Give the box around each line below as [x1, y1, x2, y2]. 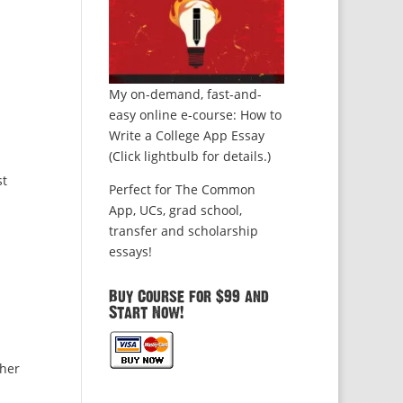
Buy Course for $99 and [108, 289, 269, 306]
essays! [108, 243, 152, 261]
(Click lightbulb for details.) [108, 148, 271, 166]
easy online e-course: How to [108, 106, 282, 124]
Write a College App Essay [108, 127, 264, 145]
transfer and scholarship [108, 222, 258, 240]
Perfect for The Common [108, 181, 255, 199]
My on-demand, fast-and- [108, 85, 262, 103]
